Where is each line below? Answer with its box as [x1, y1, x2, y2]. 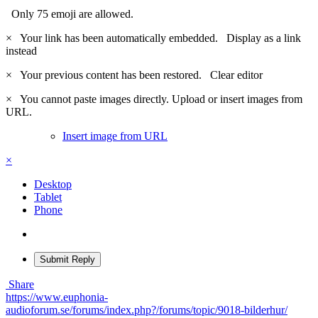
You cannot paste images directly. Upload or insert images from [15, 92, 302, 105]
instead [6, 44, 37, 57]
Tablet [34, 190, 62, 203]
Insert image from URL [62, 129, 168, 142]
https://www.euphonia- [6, 290, 108, 303]
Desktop [34, 177, 72, 190]
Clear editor [210, 68, 263, 81]
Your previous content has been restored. [15, 68, 210, 81]
